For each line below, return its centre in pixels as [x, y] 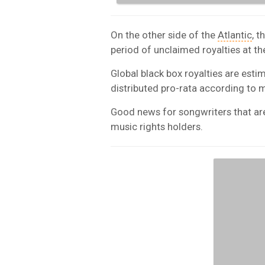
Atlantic [235, 35]
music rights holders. [157, 126]
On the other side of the [164, 35]
